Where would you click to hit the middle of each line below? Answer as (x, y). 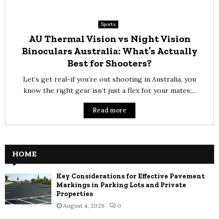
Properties (75, 194)
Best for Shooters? (109, 63)
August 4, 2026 (84, 206)
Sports (108, 24)
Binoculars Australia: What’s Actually (109, 51)
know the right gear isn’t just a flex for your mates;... (109, 90)
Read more (109, 110)
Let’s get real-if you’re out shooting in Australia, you (109, 79)
